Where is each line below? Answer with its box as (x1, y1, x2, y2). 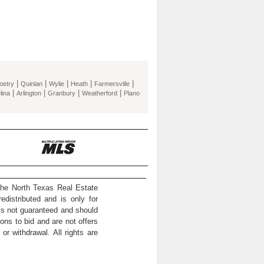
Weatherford (82, 90, 117, 97)
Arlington (16, 90, 41, 97)
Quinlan (21, 80, 42, 87)
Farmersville (94, 80, 130, 87)
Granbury (48, 90, 75, 97)
